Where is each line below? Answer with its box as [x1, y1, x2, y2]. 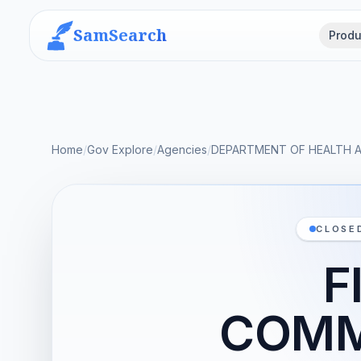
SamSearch [73, 24, 167, 46]
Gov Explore [87, 143, 153, 156]
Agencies [157, 143, 207, 156]
